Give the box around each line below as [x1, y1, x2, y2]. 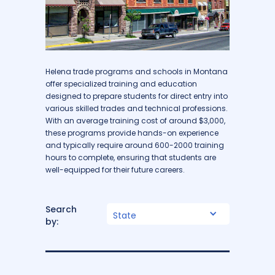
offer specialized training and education [45, 78, 197, 89]
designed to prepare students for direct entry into [45, 90, 228, 101]
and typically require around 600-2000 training [45, 139, 224, 150]
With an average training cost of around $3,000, [45, 115, 225, 126]
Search [45, 203, 77, 215]
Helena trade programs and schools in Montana [45, 66, 228, 77]
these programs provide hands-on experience [45, 127, 219, 138]
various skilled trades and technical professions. [45, 103, 228, 114]
